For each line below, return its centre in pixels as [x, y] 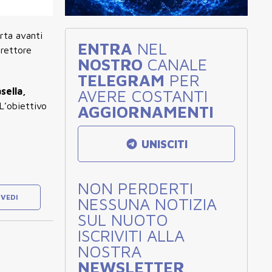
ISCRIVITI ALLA [131, 235]
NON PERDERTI [135, 188]
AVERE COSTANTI [143, 96]
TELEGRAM [121, 80]
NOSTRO [110, 64]
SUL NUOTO [123, 219]
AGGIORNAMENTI [146, 111]
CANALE [175, 64]
